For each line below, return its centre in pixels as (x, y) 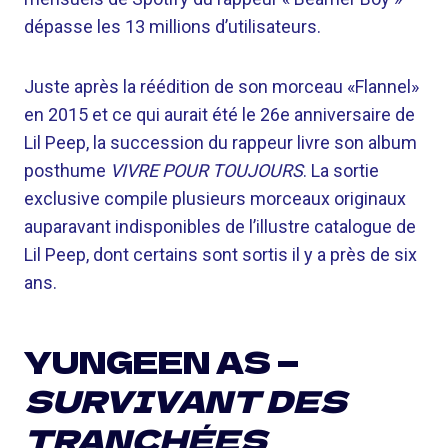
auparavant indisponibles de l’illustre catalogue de (220, 226)
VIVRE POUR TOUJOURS (206, 170)
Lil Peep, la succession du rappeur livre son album (220, 142)
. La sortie (341, 170)
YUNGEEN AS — (161, 361)
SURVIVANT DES (185, 400)
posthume (67, 170)
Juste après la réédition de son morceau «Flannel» (221, 86)
